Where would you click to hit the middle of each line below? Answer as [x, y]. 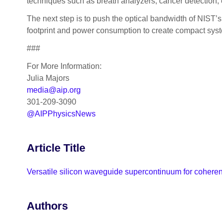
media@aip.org [54, 90]
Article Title [56, 148]
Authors [47, 206]
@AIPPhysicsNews [61, 113]
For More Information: [64, 66]
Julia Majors [48, 78]
